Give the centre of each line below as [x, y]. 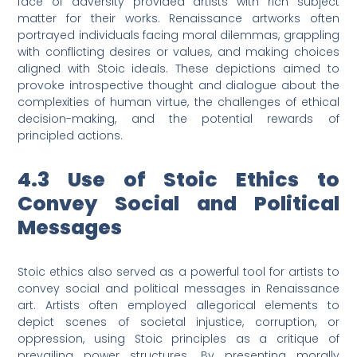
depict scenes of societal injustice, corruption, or [178, 322]
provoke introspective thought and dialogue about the [178, 86]
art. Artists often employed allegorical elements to [178, 306]
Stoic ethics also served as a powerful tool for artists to [178, 272]
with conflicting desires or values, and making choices [178, 52]
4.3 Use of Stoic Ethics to [178, 180]
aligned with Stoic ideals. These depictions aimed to [178, 69]
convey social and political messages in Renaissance [178, 289]
